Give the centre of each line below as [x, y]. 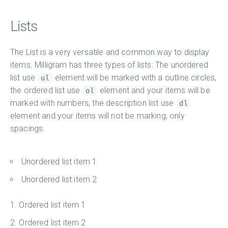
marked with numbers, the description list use [93, 103]
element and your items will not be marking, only [97, 116]
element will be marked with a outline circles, [135, 77]
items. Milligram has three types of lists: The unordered [109, 65]
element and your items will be [154, 90]
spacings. [28, 128]
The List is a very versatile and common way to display [110, 52]
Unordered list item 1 [59, 161]
